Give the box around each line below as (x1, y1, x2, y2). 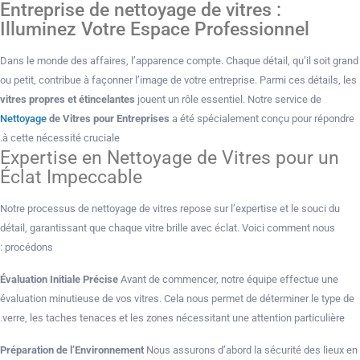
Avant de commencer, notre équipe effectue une (118, 273, 338, 285)
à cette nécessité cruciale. (2, 132, 120, 144)
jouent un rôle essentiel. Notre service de (135, 93, 321, 105)
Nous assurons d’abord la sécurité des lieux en (144, 344, 358, 356)
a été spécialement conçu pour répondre (170, 112, 354, 125)
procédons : (5, 241, 53, 253)
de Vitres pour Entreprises (47, 112, 170, 125)
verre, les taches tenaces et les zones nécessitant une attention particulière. (2, 312, 345, 324)
